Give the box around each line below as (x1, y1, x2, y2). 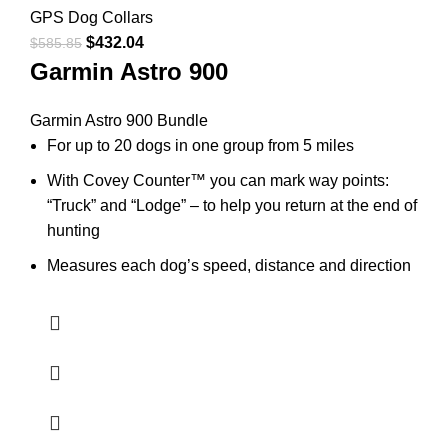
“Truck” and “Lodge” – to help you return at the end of (47, 196, 417, 214)
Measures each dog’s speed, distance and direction (47, 256, 411, 274)
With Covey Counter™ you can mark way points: (47, 171, 389, 189)
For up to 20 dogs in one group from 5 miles (47, 136, 354, 154)
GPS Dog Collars (30, 8, 153, 26)
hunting (47, 221, 100, 239)
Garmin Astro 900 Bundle (30, 111, 208, 129)
